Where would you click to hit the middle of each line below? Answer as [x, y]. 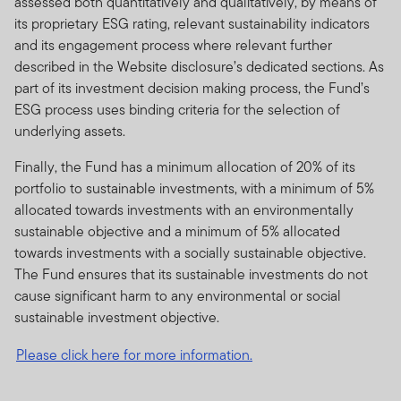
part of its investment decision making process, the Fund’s [192, 88]
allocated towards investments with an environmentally [184, 209]
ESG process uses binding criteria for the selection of [177, 109]
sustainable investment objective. [117, 317]
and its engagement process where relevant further [173, 45]
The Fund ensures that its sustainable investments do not [191, 274]
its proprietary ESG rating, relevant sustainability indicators [192, 23]
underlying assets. [70, 131]
